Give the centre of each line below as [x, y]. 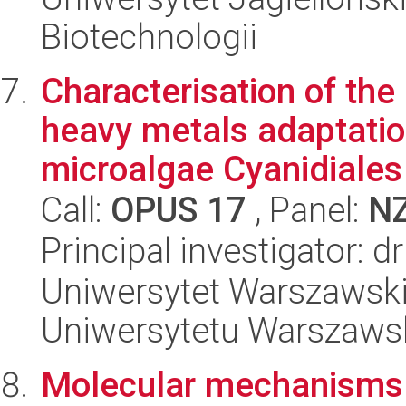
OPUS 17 [179, 210]
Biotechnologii [149, 37]
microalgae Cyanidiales [222, 169]
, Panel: [307, 210]
